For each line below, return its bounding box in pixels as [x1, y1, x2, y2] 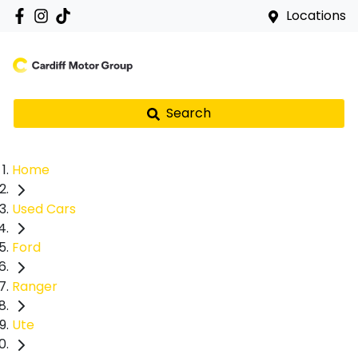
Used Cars [12, 199, 76, 218]
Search [166, 104, 211, 122]
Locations [286, 6, 346, 25]
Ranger [12, 276, 58, 296]
